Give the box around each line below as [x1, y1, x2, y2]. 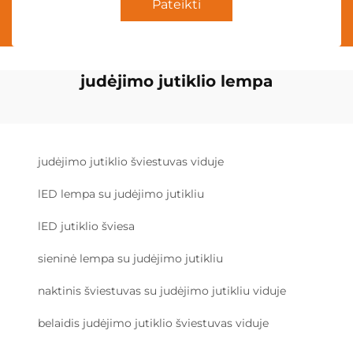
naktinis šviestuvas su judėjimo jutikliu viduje [38, 284, 286, 298]
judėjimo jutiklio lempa [80, 72, 273, 91]
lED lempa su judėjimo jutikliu [38, 187, 204, 201]
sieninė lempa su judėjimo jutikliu [38, 251, 223, 266]
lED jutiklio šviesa [38, 219, 135, 233]
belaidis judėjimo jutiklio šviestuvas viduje [38, 316, 269, 330]
